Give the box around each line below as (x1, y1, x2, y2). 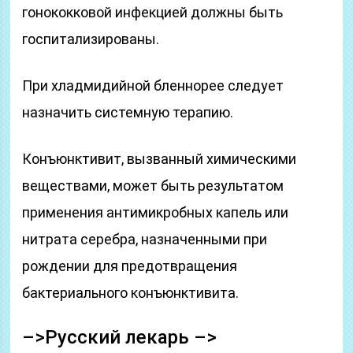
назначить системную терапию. (22, 104, 234, 121)
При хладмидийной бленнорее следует (22, 77, 284, 94)
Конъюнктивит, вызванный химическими (22, 150, 297, 167)
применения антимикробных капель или (22, 204, 289, 221)
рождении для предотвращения (22, 258, 238, 274)
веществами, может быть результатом (22, 177, 284, 194)
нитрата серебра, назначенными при (22, 231, 268, 247)
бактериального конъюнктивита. (22, 284, 240, 301)
